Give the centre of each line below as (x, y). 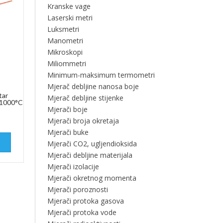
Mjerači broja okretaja (83, 121)
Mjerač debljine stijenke (85, 98)
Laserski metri (70, 18)
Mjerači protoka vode (82, 212)
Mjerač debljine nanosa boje (93, 86)
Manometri (65, 41)
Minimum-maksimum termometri (101, 75)
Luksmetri (63, 29)
